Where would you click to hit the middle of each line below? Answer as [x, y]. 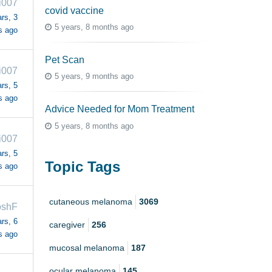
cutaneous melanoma [91, 202]
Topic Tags [83, 166]
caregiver [67, 225]
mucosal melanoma [87, 248]
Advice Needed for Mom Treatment [120, 109]
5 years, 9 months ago [94, 76]
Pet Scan [65, 59]
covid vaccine [74, 10]
